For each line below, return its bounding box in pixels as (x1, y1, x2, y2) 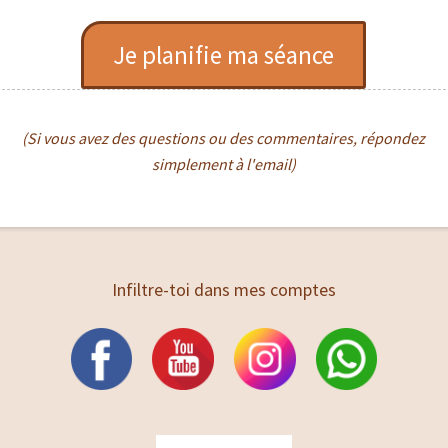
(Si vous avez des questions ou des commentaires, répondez (22, 128, 426, 148)
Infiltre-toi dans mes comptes (111, 278, 336, 301)
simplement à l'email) (151, 154, 296, 174)
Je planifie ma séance (113, 39, 335, 71)
